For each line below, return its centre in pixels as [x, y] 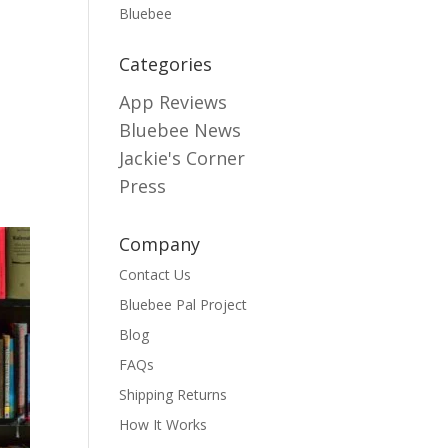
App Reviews [173, 102]
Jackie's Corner [182, 158]
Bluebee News [180, 130]
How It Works [163, 424]
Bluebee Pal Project [183, 304]
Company [160, 244]
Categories [166, 64]
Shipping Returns [173, 394]
